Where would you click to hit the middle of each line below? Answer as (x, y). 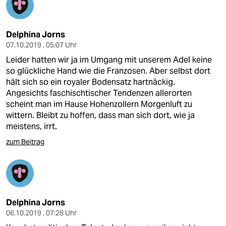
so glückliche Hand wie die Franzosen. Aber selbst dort (108, 71)
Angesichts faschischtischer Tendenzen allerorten (99, 93)
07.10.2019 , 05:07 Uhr (41, 45)
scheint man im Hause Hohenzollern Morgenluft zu (99, 104)
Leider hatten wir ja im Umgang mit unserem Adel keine (109, 60)
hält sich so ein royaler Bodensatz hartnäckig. (91, 82)
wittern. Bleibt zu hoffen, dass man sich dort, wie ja (100, 115)
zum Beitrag (25, 142)
